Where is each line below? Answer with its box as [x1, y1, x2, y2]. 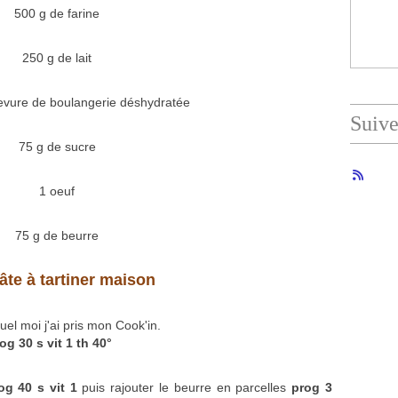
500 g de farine [14, 6, 99, 20]
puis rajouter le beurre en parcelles [76, 380, 287, 394]
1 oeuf [39, 184, 75, 198]
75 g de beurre [15, 228, 99, 243]
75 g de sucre [18, 139, 96, 154]
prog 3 [286, 380, 333, 394]
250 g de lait [22, 51, 92, 65]
